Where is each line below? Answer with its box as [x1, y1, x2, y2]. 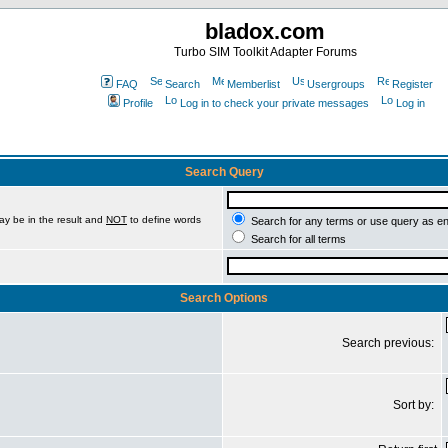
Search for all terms [248, 233, 346, 245]
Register [391, 78, 433, 90]
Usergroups [306, 78, 365, 90]
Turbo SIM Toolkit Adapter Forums [173, 45, 357, 59]
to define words [127, 214, 201, 225]
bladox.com [205, 19, 325, 44]
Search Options [180, 291, 268, 305]
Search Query [184, 165, 264, 179]
